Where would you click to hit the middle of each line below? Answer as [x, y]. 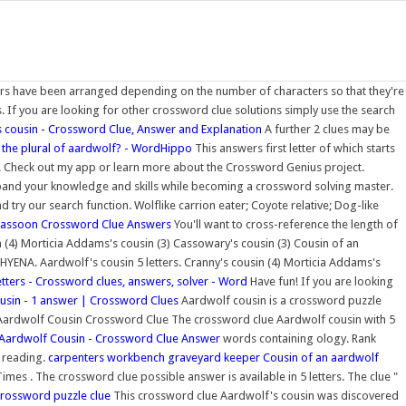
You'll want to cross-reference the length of [285, 224]
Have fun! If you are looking [322, 281]
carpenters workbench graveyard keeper [154, 358]
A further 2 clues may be [326, 129]
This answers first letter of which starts [294, 148]
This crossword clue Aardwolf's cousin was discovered [255, 396]
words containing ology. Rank [298, 338]
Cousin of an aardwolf [321, 358]
